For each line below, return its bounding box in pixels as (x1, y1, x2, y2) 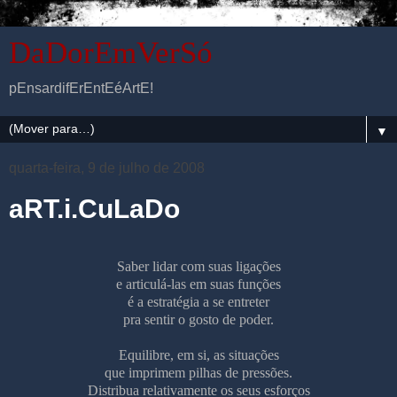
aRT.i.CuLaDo (9, 194, 180, 223)
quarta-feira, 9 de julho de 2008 (9, 160, 205, 175)
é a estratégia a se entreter (128, 293, 269, 309)
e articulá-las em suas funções (116, 276, 281, 292)
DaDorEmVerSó (9, 35, 213, 69)
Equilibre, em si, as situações (118, 346, 279, 362)
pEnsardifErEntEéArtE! (9, 81, 153, 96)
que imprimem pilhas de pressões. (105, 364, 292, 380)
